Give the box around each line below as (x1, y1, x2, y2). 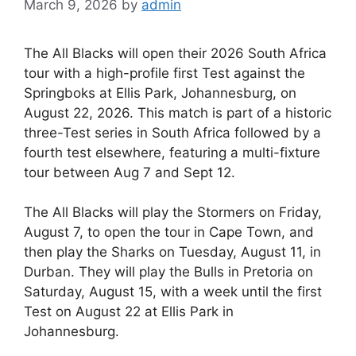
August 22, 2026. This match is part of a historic (24, 104, 331, 121)
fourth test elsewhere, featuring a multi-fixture (24, 144, 320, 161)
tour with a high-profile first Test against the (24, 64, 305, 81)
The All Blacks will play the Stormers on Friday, (24, 204, 322, 220)
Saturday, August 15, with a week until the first (24, 284, 322, 300)
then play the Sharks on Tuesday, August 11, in (24, 244, 321, 260)
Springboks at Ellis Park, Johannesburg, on (24, 84, 296, 101)
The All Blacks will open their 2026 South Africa (24, 44, 327, 61)
